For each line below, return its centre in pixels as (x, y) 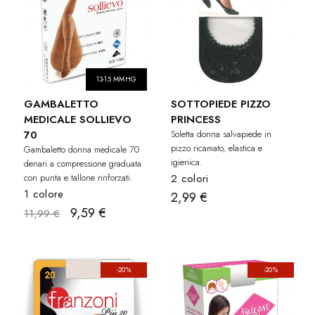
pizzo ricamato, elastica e (217, 148)
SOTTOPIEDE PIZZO (221, 104)
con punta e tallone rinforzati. (78, 178)
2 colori (190, 179)
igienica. (187, 162)
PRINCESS (196, 120)
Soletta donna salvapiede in (221, 134)
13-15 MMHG (116, 79)
